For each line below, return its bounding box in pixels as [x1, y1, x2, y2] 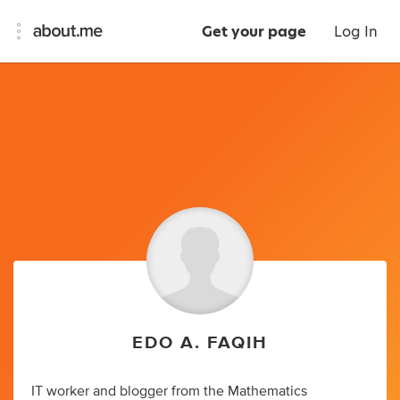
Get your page [202, 21, 306, 42]
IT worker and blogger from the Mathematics [31, 383, 307, 398]
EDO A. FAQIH [132, 333, 268, 352]
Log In [334, 21, 378, 42]
